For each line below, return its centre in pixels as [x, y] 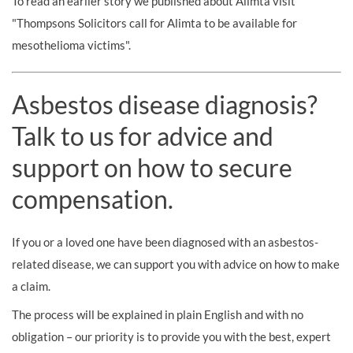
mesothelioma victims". [71, 45]
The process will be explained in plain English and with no [158, 314]
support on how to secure [152, 167]
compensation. [93, 199]
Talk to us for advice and [143, 136]
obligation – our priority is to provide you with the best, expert [171, 336]
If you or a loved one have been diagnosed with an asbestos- [165, 242]
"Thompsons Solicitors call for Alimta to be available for [154, 23]
